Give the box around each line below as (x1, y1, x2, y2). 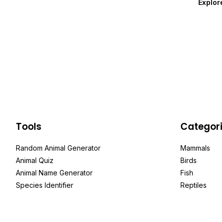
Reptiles (180, 181, 207, 189)
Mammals (180, 144, 210, 152)
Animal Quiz (16, 156, 54, 165)
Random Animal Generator (16, 144, 101, 152)
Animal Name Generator (16, 168, 93, 177)
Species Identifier (16, 181, 73, 189)
